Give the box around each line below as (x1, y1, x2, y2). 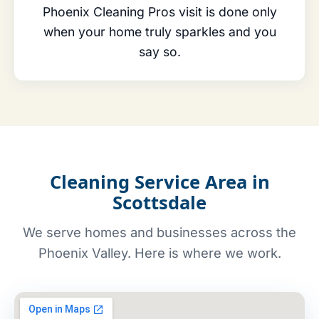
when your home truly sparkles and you (43, 24, 276, 40)
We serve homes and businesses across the (23, 224, 296, 241)
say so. (138, 44, 181, 60)
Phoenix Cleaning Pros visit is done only (42, 4, 277, 20)
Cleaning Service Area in (49, 169, 270, 195)
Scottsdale (113, 190, 206, 216)
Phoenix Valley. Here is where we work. (38, 245, 281, 261)
